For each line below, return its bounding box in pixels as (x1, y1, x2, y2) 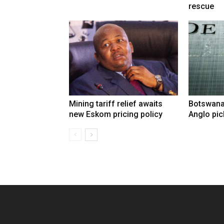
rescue (188, 1, 214, 11)
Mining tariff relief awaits (69, 99, 162, 109)
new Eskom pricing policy (69, 109, 162, 119)
